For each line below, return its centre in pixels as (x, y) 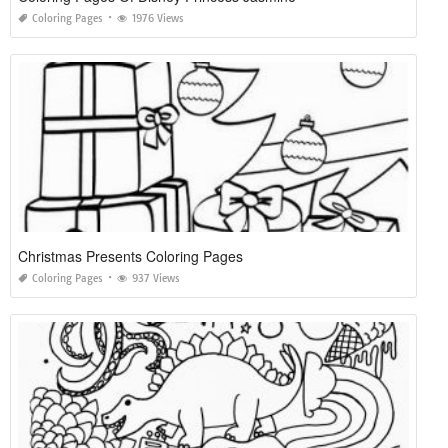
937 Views (156, 278)
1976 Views (158, 18)
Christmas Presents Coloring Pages (130, 255)
